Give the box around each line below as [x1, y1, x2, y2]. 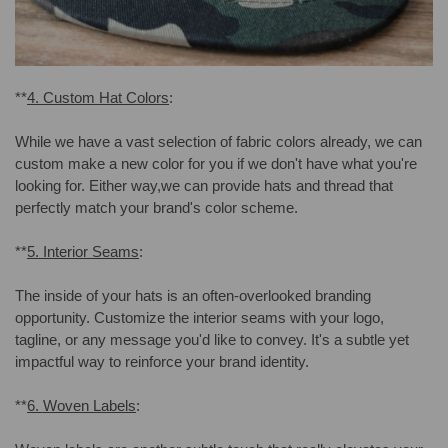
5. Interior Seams [27, 243, 139, 261]
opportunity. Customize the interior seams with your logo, [15, 309, 384, 327]
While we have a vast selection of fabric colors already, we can [15, 133, 422, 151]
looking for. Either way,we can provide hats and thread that [15, 177, 393, 195]
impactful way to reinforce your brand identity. [15, 353, 309, 371]
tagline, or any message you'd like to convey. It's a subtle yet [15, 331, 409, 349]
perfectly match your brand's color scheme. [15, 199, 298, 217]
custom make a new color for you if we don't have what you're [15, 155, 417, 173]
